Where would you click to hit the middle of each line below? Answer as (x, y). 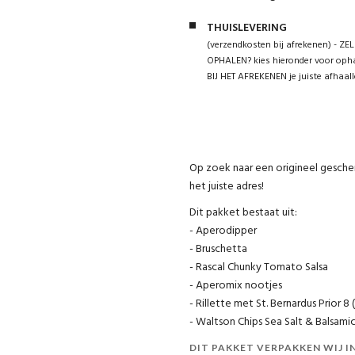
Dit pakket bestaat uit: (243, 212)
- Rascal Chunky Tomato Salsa (259, 267)
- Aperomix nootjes (236, 285)
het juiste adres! (228, 186)
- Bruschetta (218, 249)
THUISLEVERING (247, 28)
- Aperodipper (223, 231)
